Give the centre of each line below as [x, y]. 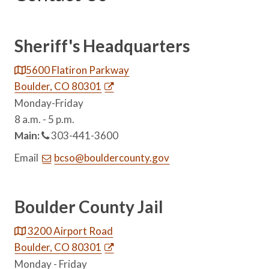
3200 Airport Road [70, 231]
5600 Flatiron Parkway [78, 70]
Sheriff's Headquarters [102, 45]
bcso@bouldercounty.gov [112, 157]
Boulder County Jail [89, 206]
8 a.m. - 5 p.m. [45, 119]
